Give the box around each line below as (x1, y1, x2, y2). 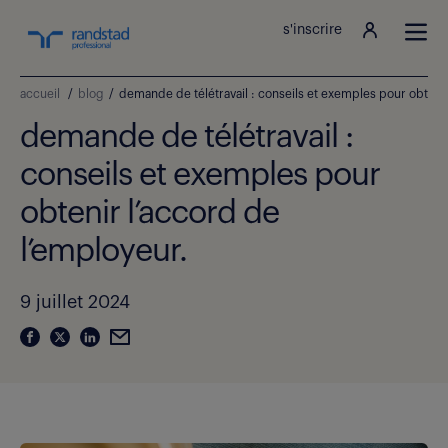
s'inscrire (283, 23, 342, 37)
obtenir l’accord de (20, 196, 279, 229)
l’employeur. (20, 234, 187, 267)
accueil (20, 87, 60, 100)
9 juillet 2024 (20, 292, 130, 311)
